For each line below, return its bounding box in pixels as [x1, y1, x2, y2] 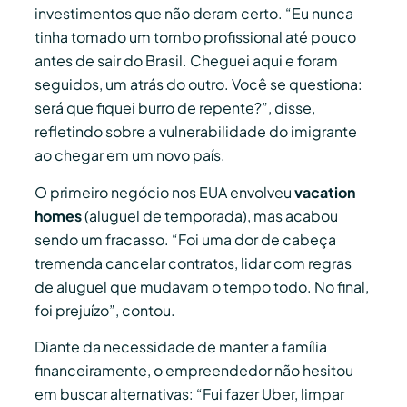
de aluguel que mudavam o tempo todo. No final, [35, 276, 369, 296]
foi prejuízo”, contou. [35, 300, 175, 320]
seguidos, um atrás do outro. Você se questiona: [35, 74, 362, 94]
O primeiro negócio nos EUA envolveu [35, 182, 294, 202]
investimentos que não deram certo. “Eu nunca [35, 4, 353, 24]
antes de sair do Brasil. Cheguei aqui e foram [35, 51, 338, 71]
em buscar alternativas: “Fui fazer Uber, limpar [35, 383, 344, 403]
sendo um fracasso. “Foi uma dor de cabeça [35, 229, 336, 249]
